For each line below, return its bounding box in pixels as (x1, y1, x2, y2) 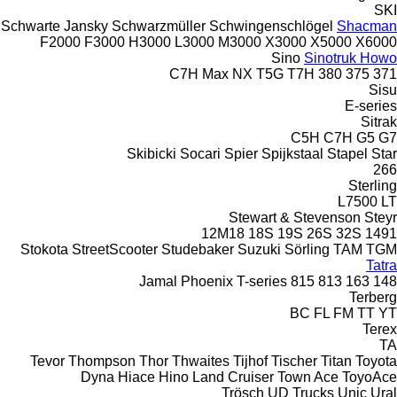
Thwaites (172, 353, 230, 369)
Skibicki (127, 145, 176, 161)
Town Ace (277, 369, 339, 385)
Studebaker (161, 241, 234, 257)
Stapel (327, 145, 368, 161)
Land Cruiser (192, 369, 274, 385)
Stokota (20, 241, 68, 257)
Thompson (68, 353, 136, 369)
